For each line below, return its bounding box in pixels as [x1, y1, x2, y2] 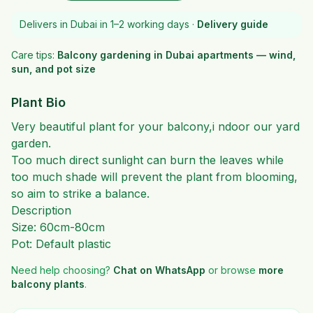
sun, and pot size [11, 63, 96, 75]
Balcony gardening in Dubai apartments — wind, [57, 49, 296, 61]
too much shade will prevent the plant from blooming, [11, 170, 298, 184]
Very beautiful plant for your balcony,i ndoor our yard [11, 119, 300, 133]
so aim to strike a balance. [11, 187, 150, 201]
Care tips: [11, 49, 54, 61]
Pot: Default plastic [11, 237, 111, 251]
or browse [208, 264, 256, 276]
